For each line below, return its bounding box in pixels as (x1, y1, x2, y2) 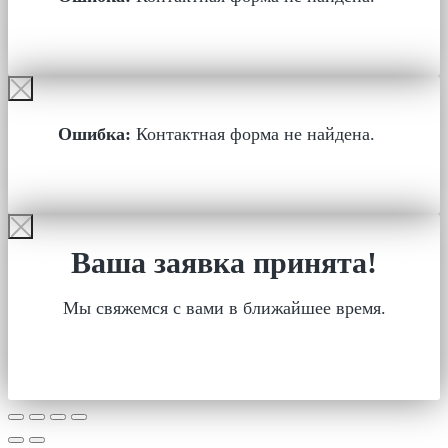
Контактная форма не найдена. (131, 123, 375, 144)
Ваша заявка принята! (71, 245, 377, 279)
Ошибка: (58, 123, 131, 144)
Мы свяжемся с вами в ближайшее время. (62, 297, 386, 318)
